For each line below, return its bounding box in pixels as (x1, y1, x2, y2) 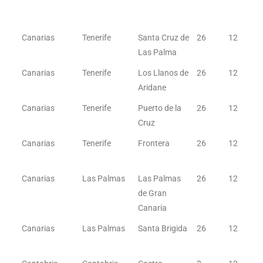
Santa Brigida (138, 224, 188, 233)
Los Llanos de (138, 68, 189, 77)
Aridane (138, 83, 167, 92)
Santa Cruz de (138, 33, 190, 42)
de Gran (138, 188, 167, 198)
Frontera (138, 139, 170, 148)
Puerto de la (138, 103, 182, 113)
